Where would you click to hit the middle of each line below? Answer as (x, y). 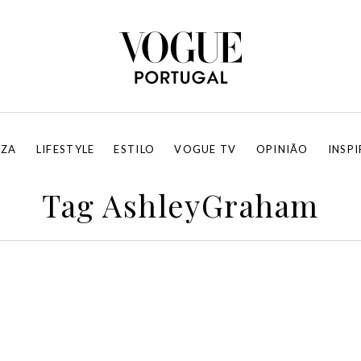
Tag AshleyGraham (180, 205)
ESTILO (135, 149)
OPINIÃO (282, 149)
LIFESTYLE (65, 149)
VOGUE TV (205, 149)
